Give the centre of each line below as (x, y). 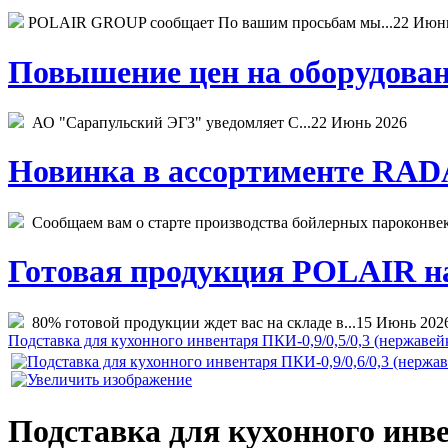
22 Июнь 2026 (359, 122)
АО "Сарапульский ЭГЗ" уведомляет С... (167, 122)
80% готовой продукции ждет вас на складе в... (190, 322)
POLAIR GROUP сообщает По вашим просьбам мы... (208, 23)
